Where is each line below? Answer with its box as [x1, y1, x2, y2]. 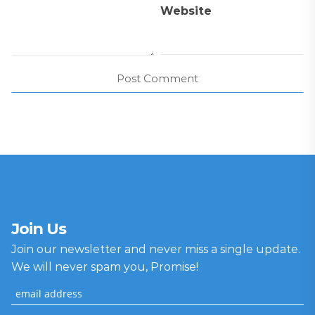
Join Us [11, 218, 66, 238]
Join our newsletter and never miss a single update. [11, 242, 300, 256]
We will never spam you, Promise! [11, 259, 198, 274]
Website [160, 4, 212, 18]
